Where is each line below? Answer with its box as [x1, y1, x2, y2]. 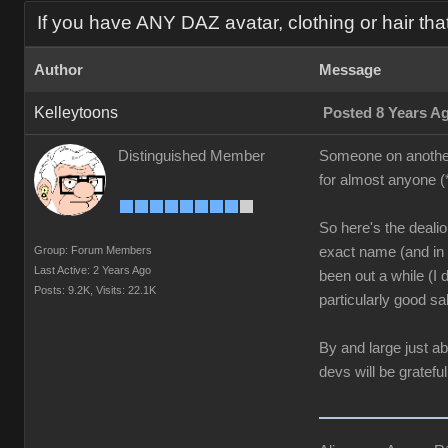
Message [319, 62, 381, 78]
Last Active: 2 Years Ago [34, 264, 151, 276]
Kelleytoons [34, 104, 118, 121]
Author [34, 62, 83, 78]
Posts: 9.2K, [34, 284, 93, 296]
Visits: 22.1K [96, 284, 156, 296]
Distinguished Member [118, 148, 265, 164]
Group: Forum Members [34, 244, 152, 256]
